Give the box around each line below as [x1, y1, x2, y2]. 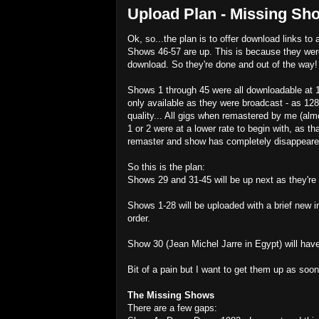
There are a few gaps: [127, 302, 217, 313]
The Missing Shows [127, 289, 214, 300]
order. [127, 212, 150, 224]
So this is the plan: [127, 161, 205, 172]
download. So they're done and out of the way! [127, 58, 318, 70]
